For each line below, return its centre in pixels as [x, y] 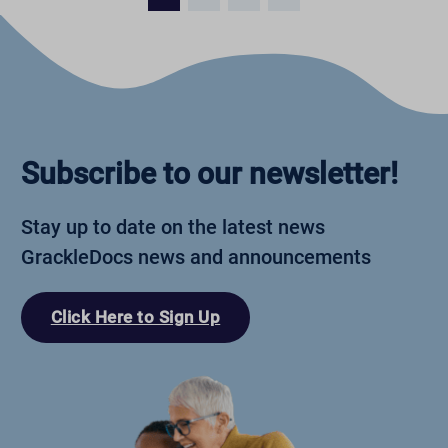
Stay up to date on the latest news [172, 226]
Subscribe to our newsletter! [209, 173]
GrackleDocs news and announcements [195, 256]
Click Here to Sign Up [135, 317]
